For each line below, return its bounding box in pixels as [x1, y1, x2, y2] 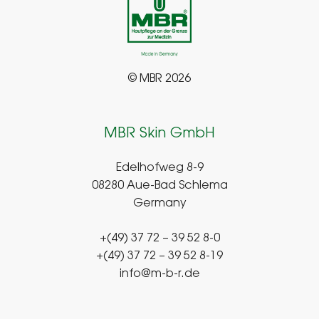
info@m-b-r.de [119, 268, 200, 281]
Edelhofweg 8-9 [115, 162, 204, 174]
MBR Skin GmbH [104, 127, 215, 142]
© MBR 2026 [128, 73, 191, 85]
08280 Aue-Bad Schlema [91, 180, 228, 192]
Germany [132, 198, 187, 210]
